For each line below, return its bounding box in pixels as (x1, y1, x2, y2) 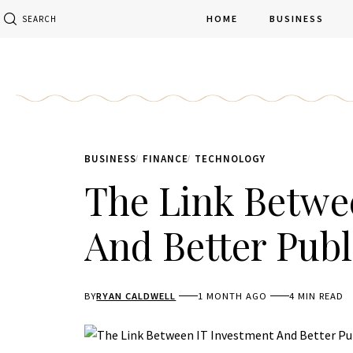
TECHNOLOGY (195, 151, 266, 165)
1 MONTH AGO (198, 290, 268, 303)
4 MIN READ (289, 290, 344, 303)
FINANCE (143, 151, 188, 165)
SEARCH (22, 13, 58, 24)
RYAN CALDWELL (96, 290, 176, 303)
